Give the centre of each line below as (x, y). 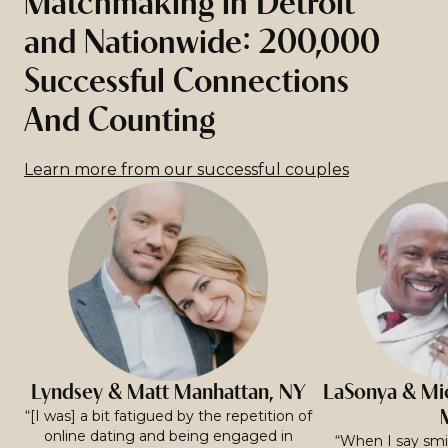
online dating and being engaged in (168, 436)
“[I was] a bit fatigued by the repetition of (168, 416)
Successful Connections (186, 83)
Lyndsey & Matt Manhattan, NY (168, 393)
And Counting (119, 122)
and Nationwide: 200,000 (202, 44)
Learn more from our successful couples (186, 169)
